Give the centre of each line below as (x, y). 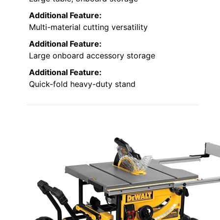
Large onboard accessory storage (92, 55)
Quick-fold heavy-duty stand (82, 84)
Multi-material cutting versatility (88, 27)
